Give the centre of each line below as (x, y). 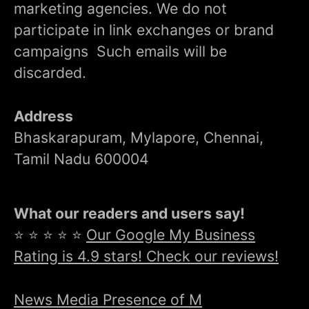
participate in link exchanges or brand (144, 29)
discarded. (50, 72)
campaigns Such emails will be (120, 51)
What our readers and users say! (129, 213)
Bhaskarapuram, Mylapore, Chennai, (139, 137)
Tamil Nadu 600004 (81, 158)
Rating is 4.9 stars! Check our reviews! (146, 256)
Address (43, 116)
